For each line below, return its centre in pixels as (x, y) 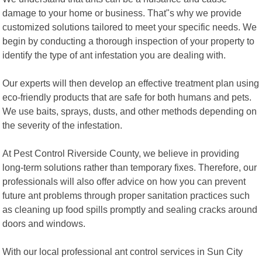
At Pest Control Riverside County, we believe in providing (121, 153)
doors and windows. (44, 223)
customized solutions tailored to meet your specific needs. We (130, 27)
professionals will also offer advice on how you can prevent (124, 181)
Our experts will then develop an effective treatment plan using (131, 83)
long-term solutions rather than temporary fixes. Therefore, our (130, 167)
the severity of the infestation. (63, 125)
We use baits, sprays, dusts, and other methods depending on (130, 111)
